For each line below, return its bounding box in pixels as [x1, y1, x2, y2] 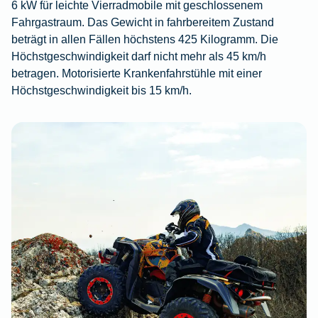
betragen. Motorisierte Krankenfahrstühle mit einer [11, 67, 262, 80]
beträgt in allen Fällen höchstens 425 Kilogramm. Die [11, 33, 278, 46]
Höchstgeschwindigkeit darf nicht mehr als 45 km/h [11, 50, 266, 63]
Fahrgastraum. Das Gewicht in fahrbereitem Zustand [11, 16, 274, 29]
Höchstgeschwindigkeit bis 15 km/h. [11, 84, 192, 97]
